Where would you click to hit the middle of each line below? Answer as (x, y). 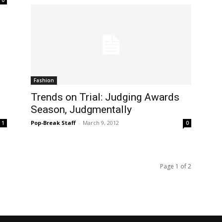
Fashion (44, 80)
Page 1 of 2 (176, 166)
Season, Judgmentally (81, 109)
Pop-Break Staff (53, 122)
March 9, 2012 (101, 122)
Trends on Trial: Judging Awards (105, 97)
